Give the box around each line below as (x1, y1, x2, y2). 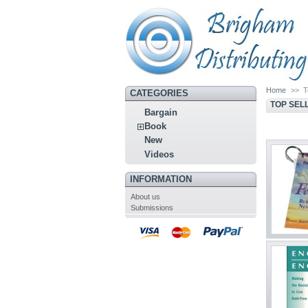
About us (130, 192, 160, 201)
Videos (144, 148, 175, 159)
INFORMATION (129, 174, 192, 185)
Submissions (130, 203, 173, 212)
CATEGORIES (129, 88, 188, 98)
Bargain (144, 107, 178, 118)
